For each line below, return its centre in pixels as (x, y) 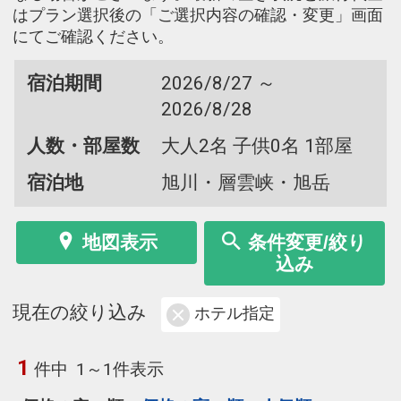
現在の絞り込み (80, 313)
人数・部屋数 (83, 145)
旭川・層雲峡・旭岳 (245, 182)
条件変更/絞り (307, 242)
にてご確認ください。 (93, 36)
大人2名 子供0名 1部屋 (256, 145)
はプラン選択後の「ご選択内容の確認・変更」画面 (198, 15)
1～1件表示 (120, 369)
